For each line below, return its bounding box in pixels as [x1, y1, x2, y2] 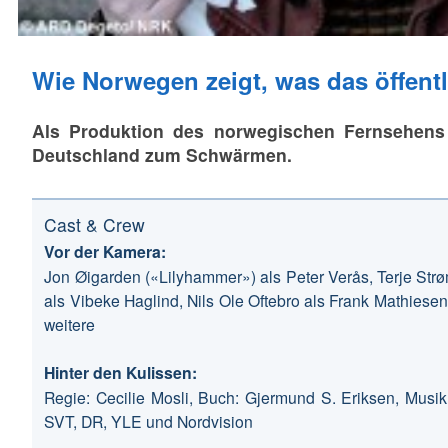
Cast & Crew [44, 211, 146, 237]
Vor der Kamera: [44, 240, 167, 264]
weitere [44, 313, 96, 336]
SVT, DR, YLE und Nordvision [44, 410, 254, 433]
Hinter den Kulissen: [44, 361, 198, 385]
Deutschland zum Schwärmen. [31, 141, 292, 167]
